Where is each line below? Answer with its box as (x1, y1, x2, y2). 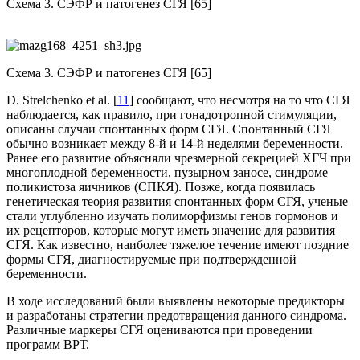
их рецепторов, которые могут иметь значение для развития (6, 223, 335, 238)
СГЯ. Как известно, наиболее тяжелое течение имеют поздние (6, 238, 349, 252)
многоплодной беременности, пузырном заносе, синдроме (6, 166, 328, 180)
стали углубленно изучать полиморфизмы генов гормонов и (6, 209, 338, 223)
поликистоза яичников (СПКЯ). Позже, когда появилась (6, 180, 315, 194)
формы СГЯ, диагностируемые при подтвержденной (6, 252, 297, 267)
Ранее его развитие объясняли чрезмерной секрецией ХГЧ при (6, 151, 351, 166)
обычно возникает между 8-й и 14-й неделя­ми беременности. (6, 137, 343, 151)
